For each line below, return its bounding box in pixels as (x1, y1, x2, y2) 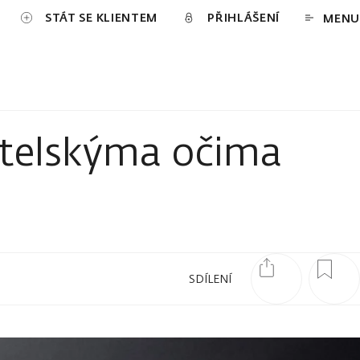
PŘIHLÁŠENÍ (207, 9, 280, 25)
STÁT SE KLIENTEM (44, 9, 158, 25)
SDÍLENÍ (189, 271, 231, 286)
